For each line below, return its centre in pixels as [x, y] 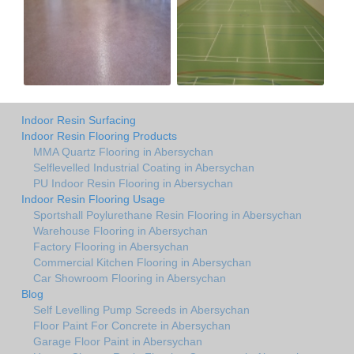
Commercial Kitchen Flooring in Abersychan [142, 263]
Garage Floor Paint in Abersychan [118, 342]
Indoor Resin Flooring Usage [93, 200]
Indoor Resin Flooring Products [99, 136]
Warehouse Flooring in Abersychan [121, 231]
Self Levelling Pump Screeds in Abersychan [141, 310]
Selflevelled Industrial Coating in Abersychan [144, 168]
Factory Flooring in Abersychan [111, 247]
